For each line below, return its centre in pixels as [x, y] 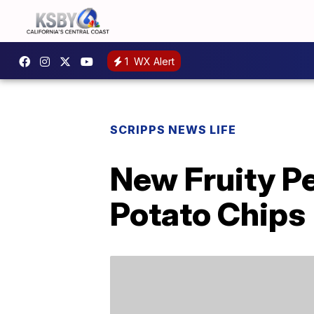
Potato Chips [208, 214]
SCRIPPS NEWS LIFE [173, 130]
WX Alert [153, 61]
